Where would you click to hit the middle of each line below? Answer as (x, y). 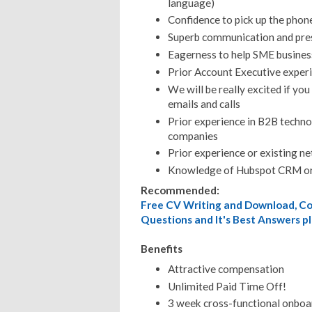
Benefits (162, 248)
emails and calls (204, 103)
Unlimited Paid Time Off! (227, 286)
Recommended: (180, 190)
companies (193, 135)
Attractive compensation (226, 268)
